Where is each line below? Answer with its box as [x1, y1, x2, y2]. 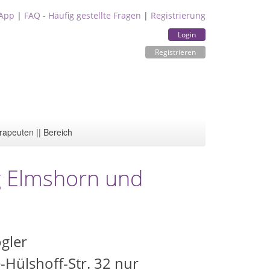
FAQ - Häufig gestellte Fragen [24, 10, 141, 21]
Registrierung [151, 10, 206, 21]
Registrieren [155, 47, 196, 57]
